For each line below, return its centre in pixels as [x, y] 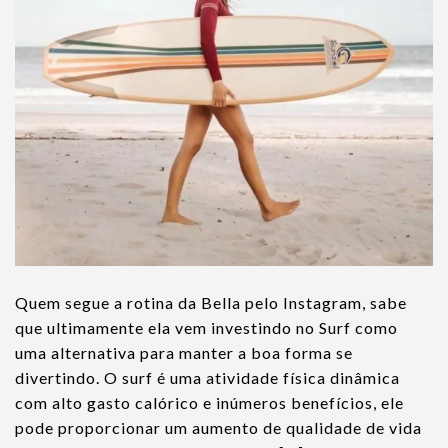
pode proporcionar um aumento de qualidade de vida [218, 427]
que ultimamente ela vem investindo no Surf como [206, 327]
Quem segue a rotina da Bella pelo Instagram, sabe [211, 302]
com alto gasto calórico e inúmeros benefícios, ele [209, 402]
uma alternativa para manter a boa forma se [184, 352]
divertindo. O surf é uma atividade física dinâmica [207, 377]
